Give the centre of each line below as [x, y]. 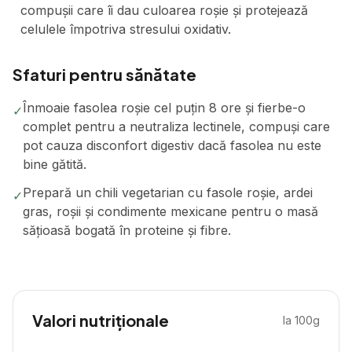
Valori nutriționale [101, 320]
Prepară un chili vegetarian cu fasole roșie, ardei [168, 192]
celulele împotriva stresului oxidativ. [126, 29]
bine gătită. [55, 164]
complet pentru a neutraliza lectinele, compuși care [176, 126]
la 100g [301, 320]
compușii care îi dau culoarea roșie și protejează [164, 10]
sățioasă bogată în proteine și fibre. [127, 230]
